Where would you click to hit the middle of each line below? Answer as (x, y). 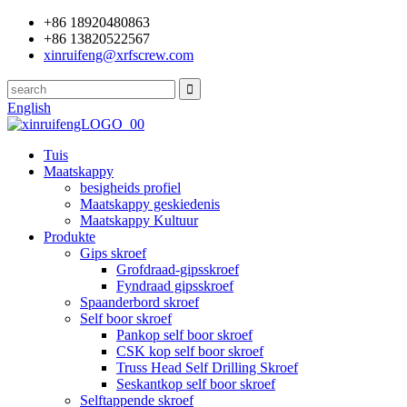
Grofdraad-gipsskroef (178, 269)
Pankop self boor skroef (184, 335)
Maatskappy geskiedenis (150, 204)
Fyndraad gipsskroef (175, 286)
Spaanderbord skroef (139, 302)
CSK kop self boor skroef (190, 351)
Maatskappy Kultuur (139, 220)
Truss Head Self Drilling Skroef (207, 367)
